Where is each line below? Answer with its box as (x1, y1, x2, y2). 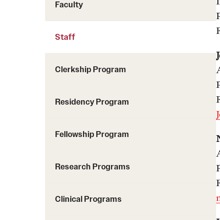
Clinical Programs (55, 193, 122, 204)
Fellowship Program (55, 129, 129, 139)
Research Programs (55, 161, 130, 171)
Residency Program (55, 96, 129, 107)
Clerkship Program (55, 64, 126, 74)
